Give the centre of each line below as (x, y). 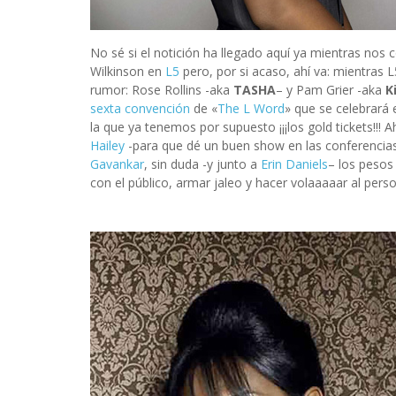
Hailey (109, 145)
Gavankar (117, 164)
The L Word (251, 108)
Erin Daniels (294, 164)
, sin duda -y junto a (202, 164)
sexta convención (142, 108)
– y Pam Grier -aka (331, 89)
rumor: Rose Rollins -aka (162, 89)
